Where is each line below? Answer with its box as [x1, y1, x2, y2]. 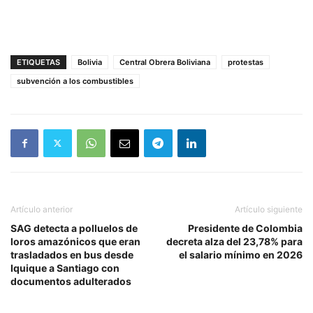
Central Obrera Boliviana [119, 57, 210, 67]
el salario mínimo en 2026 [179, 248, 303, 261]
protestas [228, 57, 263, 67]
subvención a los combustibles [17, 75, 133, 86]
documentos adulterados [10, 275, 131, 287]
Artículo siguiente [235, 203, 303, 214]
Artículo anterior [10, 203, 73, 214]
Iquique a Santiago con [10, 261, 119, 274]
